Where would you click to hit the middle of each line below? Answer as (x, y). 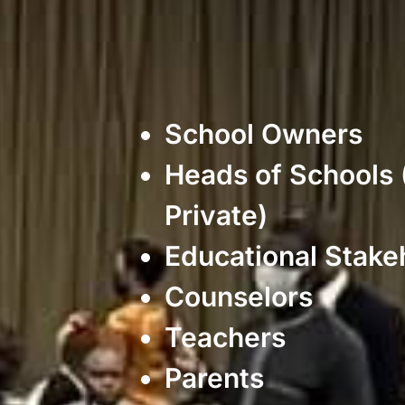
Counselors (239, 296)
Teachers (225, 337)
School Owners (264, 133)
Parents (214, 377)
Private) (216, 215)
